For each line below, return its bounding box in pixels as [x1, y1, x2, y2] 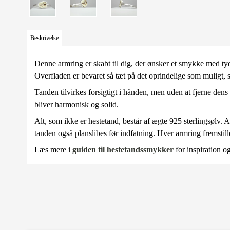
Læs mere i [34, 145, 72, 154]
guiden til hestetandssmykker [72, 145, 174, 154]
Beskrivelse [30, 34, 59, 42]
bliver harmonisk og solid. [34, 100, 119, 109]
